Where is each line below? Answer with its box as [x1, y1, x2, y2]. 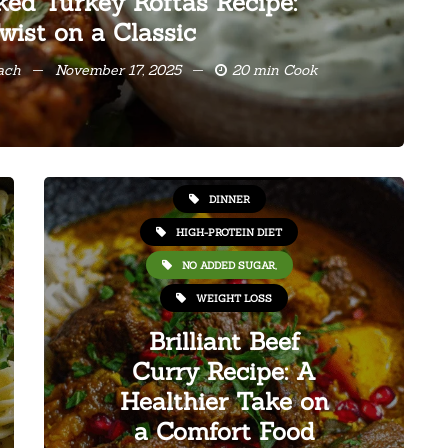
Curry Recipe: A [132, 356, 316, 387]
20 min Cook [232, 61, 318, 79]
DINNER [208, 192, 250, 206]
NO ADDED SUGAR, [181, 258, 277, 272]
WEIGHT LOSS [196, 291, 272, 305]
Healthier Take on [119, 386, 329, 417]
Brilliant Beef [148, 326, 300, 357]
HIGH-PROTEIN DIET [176, 225, 282, 239]
